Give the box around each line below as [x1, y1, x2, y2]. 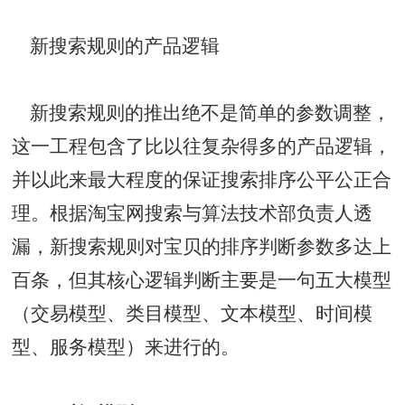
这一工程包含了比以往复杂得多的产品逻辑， [12, 136, 392, 156]
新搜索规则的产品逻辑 [12, 35, 221, 56]
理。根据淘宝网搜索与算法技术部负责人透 [12, 202, 373, 223]
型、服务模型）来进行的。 [12, 336, 240, 357]
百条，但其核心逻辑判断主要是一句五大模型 [12, 269, 392, 290]
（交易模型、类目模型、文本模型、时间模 [12, 303, 373, 324]
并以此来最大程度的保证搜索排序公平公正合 [12, 169, 392, 190]
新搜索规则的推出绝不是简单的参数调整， [12, 102, 391, 123]
